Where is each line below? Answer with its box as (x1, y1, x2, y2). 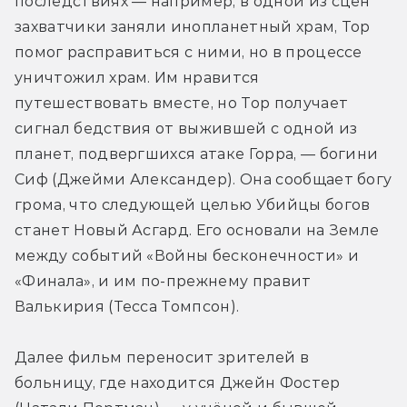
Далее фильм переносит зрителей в (15, 348, 310, 366)
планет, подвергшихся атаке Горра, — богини (15, 144, 379, 163)
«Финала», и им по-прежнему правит (15, 272, 312, 290)
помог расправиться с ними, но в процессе (15, 43, 362, 61)
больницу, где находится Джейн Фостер (15, 373, 341, 392)
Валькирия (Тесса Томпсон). (15, 297, 240, 315)
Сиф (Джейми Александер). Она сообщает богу (15, 170, 392, 188)
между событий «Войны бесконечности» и (15, 246, 359, 264)
